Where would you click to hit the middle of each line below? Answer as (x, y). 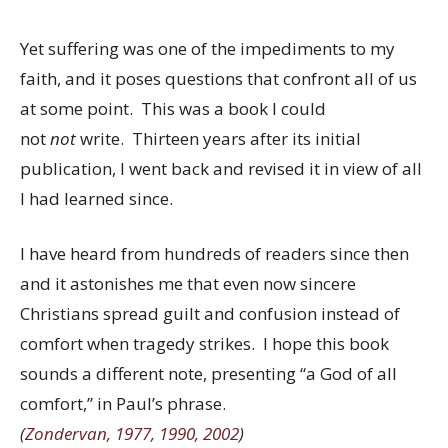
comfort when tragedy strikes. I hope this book (204, 344)
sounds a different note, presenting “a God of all (208, 374)
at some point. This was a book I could (173, 108)
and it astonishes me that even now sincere (188, 284)
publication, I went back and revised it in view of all (221, 168)
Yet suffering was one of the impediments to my (207, 48)
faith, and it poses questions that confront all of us (218, 78)
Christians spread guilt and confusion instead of (210, 314)
